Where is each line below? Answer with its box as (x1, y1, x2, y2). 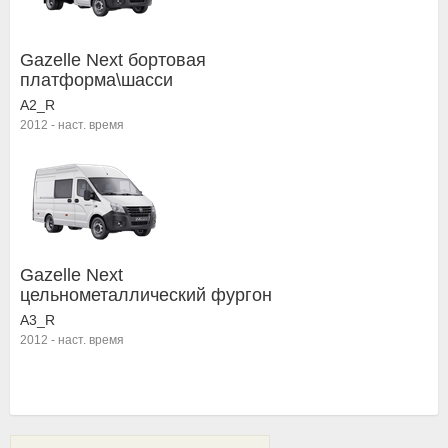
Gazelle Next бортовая (20, 50, 206, 70)
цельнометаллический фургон (20, 285, 272, 305)
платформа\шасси (20, 70, 173, 90)
